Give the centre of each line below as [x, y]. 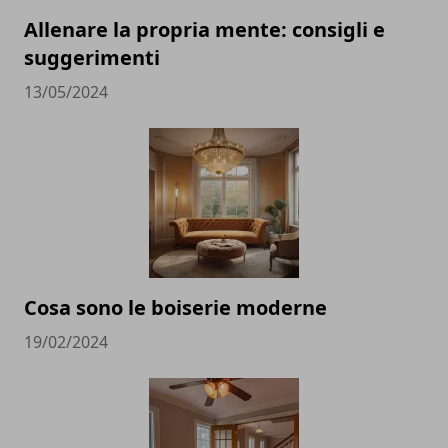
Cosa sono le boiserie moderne [175, 308]
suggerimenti [92, 58]
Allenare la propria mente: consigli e [204, 30]
